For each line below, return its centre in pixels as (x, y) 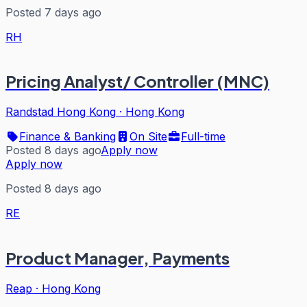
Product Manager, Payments (118, 258)
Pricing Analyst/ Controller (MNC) (137, 81)
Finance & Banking (67, 137)
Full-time (203, 137)
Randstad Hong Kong (61, 112)
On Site (148, 137)
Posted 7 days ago (53, 12)
